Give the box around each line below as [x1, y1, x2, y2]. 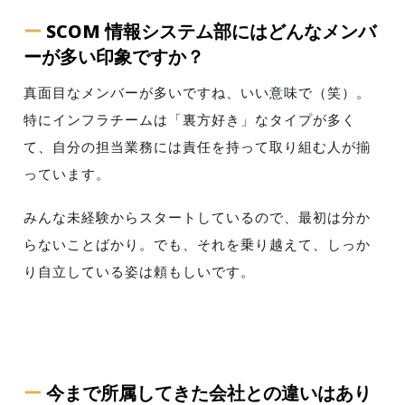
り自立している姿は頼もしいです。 [24, 263, 256, 279]
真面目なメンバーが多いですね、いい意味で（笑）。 [24, 85, 372, 101]
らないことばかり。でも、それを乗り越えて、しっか [24, 236, 372, 252]
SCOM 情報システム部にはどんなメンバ [46, 18, 377, 43]
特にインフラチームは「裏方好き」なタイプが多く [24, 112, 357, 128]
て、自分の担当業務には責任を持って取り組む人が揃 [24, 139, 372, 155]
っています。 [24, 166, 111, 183]
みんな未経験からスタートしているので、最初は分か [24, 209, 372, 225]
